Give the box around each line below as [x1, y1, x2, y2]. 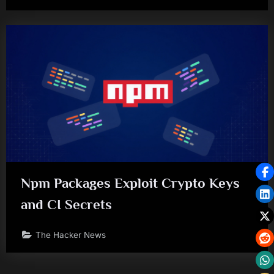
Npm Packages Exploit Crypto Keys [21, 175, 240, 191]
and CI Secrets [21, 196, 112, 213]
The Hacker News [35, 229, 106, 240]
